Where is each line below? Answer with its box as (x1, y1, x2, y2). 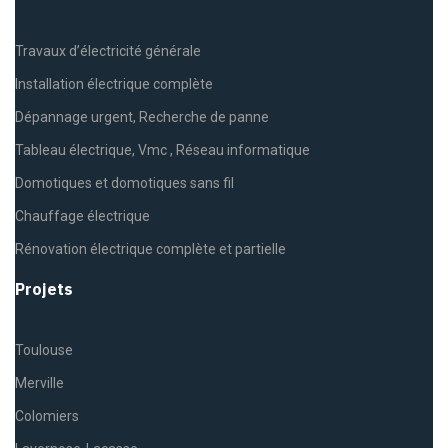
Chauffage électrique (15, 208, 150, 224)
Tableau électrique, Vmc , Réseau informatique (15, 142, 310, 158)
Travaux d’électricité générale (15, 43, 201, 59)
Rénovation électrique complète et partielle (15, 241, 286, 257)
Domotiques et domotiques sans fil (15, 175, 234, 191)
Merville (15, 375, 64, 391)
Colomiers (15, 408, 79, 424)
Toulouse (15, 342, 73, 358)
